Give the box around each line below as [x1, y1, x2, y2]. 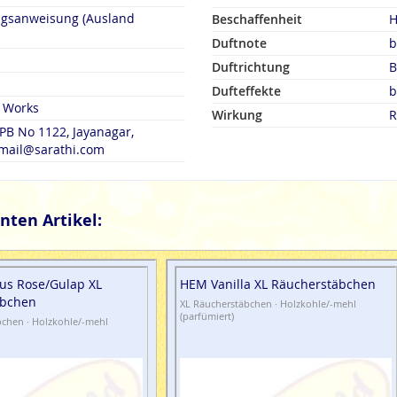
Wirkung [212, 106, 262, 123]
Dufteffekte [212, 82, 281, 99]
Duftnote [212, 35, 267, 51]
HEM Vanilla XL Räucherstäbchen [180, 276, 377, 293]
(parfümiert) [180, 309, 235, 323]
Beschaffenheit [212, 11, 302, 27]
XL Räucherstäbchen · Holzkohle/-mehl [180, 297, 357, 311]
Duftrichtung [212, 58, 290, 75]
